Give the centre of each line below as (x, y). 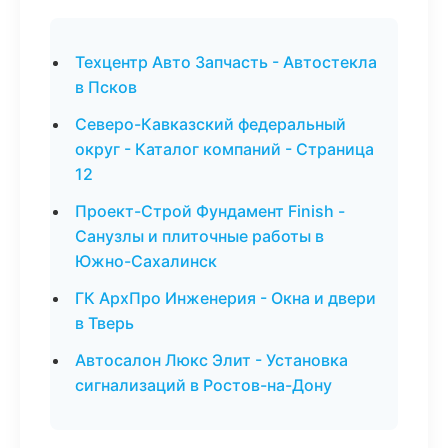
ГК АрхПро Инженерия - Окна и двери (225, 298)
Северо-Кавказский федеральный (210, 124)
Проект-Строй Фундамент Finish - (210, 211)
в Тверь (104, 323)
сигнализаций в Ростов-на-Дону (203, 385)
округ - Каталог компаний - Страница (224, 149)
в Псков (106, 87)
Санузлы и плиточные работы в (199, 236)
